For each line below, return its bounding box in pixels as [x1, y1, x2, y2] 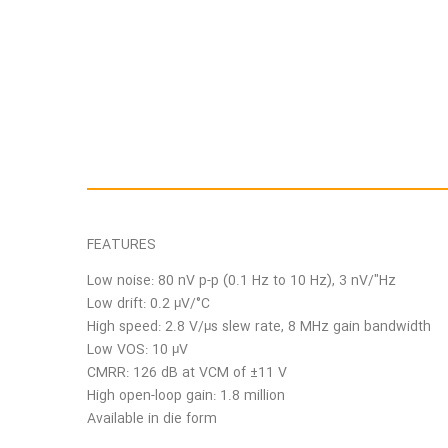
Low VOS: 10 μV [87, 338, 188, 361]
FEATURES [87, 233, 156, 256]
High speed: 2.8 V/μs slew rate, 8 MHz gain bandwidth [87, 315, 431, 338]
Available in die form [87, 407, 217, 430]
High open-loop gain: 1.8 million [87, 384, 285, 407]
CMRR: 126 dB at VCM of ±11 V [87, 361, 287, 384]
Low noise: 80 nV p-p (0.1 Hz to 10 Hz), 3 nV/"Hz [87, 269, 396, 292]
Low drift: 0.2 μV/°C [87, 292, 210, 315]
